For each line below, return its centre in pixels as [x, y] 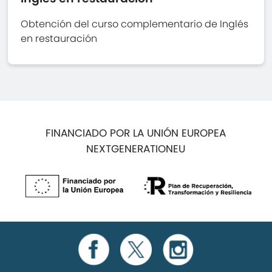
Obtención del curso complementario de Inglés [135, 24]
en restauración [59, 38]
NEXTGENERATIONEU [136, 148]
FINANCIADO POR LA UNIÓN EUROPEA [136, 133]
